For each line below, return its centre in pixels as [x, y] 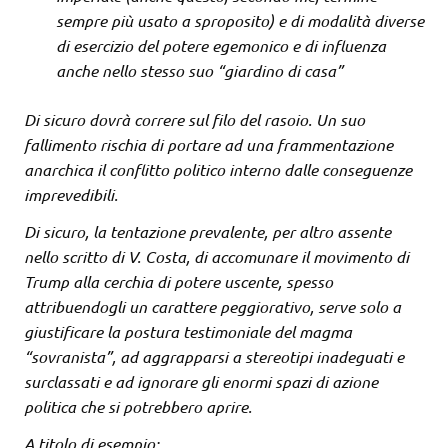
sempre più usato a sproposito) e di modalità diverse [240, 21]
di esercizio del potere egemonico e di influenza [221, 46]
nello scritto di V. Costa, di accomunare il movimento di [216, 257]
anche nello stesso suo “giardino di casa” [199, 71]
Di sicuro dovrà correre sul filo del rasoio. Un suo [194, 120]
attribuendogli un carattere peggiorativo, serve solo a [212, 307]
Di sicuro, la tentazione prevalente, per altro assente [207, 232]
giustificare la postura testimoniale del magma [188, 332]
